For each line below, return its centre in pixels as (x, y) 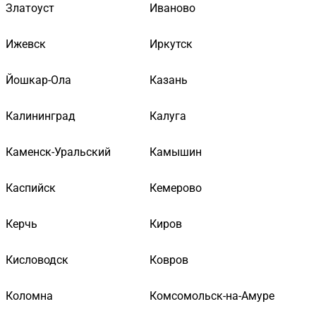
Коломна (29, 296)
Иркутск (171, 44)
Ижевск (26, 44)
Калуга (168, 116)
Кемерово (176, 188)
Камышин (176, 152)
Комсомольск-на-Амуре (212, 296)
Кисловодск (37, 260)
